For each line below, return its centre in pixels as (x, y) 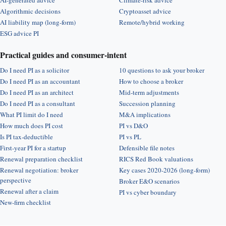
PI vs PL (130, 137)
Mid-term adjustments (149, 92)
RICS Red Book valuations (156, 159)
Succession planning (147, 103)
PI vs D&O (133, 126)
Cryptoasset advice (145, 11)
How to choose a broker (151, 81)
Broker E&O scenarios (149, 181)
